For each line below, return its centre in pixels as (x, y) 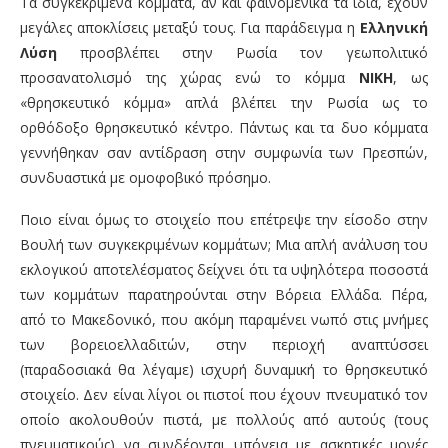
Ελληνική (394, 28)
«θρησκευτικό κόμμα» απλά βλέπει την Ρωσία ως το (224, 103)
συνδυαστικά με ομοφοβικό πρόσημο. (145, 178)
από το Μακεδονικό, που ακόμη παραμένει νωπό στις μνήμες (224, 320)
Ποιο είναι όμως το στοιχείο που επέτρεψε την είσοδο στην (224, 220)
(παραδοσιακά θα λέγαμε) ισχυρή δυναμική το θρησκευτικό (224, 370)
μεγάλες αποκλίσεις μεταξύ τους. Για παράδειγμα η (190, 28)
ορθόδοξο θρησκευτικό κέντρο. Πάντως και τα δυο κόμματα (224, 128)
